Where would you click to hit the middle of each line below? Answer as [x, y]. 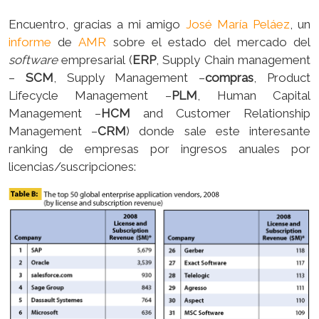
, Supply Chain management [233, 59]
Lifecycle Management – [90, 95]
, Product [282, 77]
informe [30, 42]
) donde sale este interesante [219, 131]
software [35, 59]
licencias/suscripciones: [72, 166]
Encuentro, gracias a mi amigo [97, 24]
